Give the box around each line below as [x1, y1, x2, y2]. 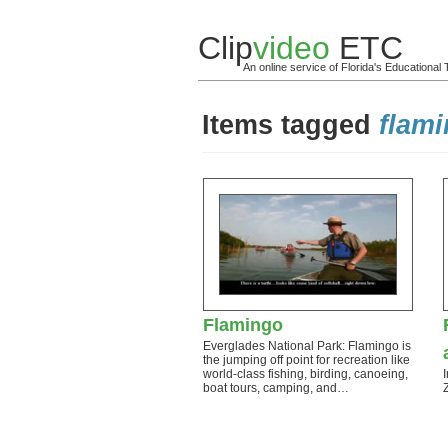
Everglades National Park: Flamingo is [203, 339, 411, 353]
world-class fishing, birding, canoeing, [203, 367, 408, 381]
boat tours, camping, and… [203, 381, 349, 395]
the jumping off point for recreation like [203, 353, 410, 367]
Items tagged [202, 110, 379, 140]
